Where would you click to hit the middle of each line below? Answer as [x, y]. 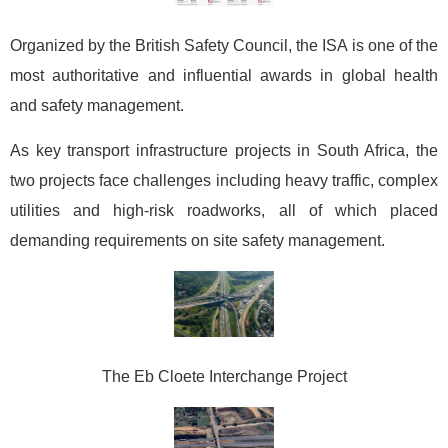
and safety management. [97, 105]
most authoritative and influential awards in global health [224, 75]
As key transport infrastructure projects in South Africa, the [224, 150]
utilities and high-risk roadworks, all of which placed [224, 210]
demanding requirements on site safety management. [197, 240]
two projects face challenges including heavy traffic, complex [224, 180]
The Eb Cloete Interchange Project [224, 377]
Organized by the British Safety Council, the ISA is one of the [224, 45]
